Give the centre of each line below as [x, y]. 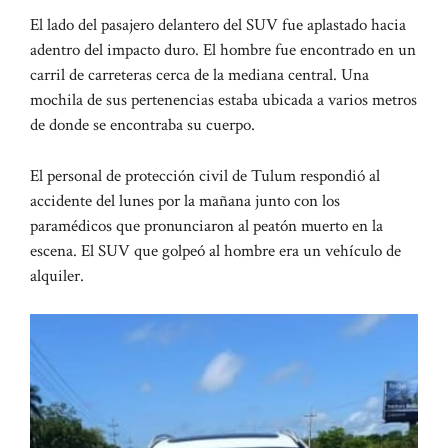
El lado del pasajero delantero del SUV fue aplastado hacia [218, 25]
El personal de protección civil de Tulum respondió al [205, 175]
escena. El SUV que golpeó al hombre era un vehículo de [215, 250]
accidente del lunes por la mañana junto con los [185, 200]
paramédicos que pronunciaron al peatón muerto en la [206, 225]
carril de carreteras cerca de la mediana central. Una [199, 75]
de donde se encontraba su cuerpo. [142, 125]
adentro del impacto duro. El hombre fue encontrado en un [223, 50]
